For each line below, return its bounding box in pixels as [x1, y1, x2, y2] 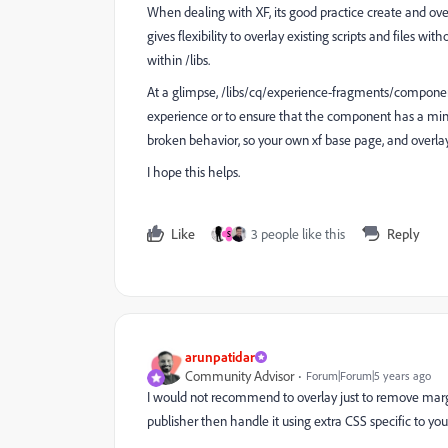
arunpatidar [185, 348, 255, 366]
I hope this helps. [147, 163, 240, 181]
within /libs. [147, 51, 213, 69]
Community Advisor [185, 367, 294, 385]
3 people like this [251, 225, 345, 243]
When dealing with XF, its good [147, 3, 320, 21]
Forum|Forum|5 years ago [306, 368, 431, 384]
